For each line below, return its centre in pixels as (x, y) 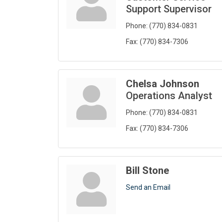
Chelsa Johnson (163, 84)
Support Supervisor (169, 9)
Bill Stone (147, 171)
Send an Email (148, 188)
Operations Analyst (169, 96)
